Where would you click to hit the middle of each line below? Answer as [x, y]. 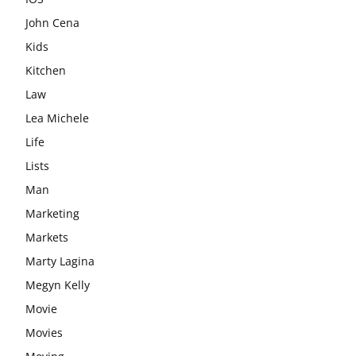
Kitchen [46, 70]
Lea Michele [57, 118]
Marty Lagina [60, 261]
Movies [44, 332]
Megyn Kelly [58, 284]
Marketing [52, 213]
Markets [47, 237]
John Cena [52, 22]
